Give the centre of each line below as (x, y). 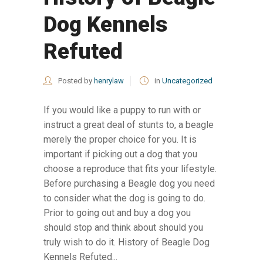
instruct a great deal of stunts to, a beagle (129, 124)
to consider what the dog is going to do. (124, 198)
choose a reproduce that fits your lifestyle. (130, 168)
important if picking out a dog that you (120, 154)
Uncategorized (187, 80)
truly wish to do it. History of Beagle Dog (127, 242)
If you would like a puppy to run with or (122, 110)
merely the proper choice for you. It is (120, 139)
